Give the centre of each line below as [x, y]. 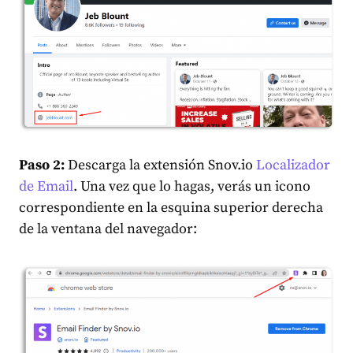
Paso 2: [42, 165]
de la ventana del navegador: [108, 229]
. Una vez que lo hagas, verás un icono [192, 187]
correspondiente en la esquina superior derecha [171, 208]
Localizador [293, 165]
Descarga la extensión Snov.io [160, 165]
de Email [46, 187]
